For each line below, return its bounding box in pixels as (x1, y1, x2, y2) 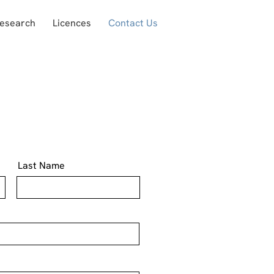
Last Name (18, 159, 65, 172)
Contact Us (108, 17, 158, 29)
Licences (53, 17, 91, 29)
